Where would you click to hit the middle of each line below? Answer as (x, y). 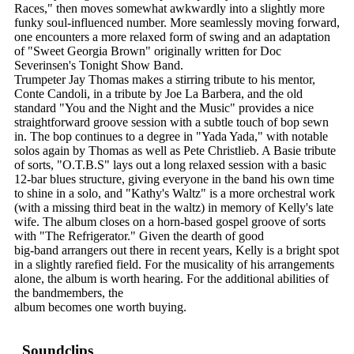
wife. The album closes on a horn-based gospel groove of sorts (170, 222)
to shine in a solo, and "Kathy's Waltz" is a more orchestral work (175, 194)
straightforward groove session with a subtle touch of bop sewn (171, 122)
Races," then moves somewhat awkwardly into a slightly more (169, 9)
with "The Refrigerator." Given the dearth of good (139, 236)
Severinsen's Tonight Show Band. (99, 66)
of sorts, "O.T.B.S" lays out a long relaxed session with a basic (170, 165)
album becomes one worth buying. (100, 307)
